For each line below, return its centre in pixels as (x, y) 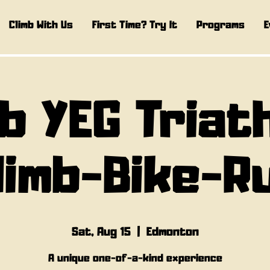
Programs (220, 26)
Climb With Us (41, 26)
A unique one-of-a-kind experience (135, 258)
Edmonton (172, 232)
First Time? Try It (134, 26)
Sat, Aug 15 (101, 232)
